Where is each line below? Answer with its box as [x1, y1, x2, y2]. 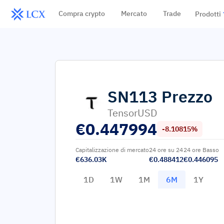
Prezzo [161, 86, 212, 107]
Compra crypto [58, 9, 105, 18]
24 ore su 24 [149, 146, 183, 153]
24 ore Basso [183, 146, 219, 153]
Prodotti [194, 9, 221, 18]
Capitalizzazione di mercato [75, 146, 149, 153]
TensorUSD [107, 106, 157, 119]
